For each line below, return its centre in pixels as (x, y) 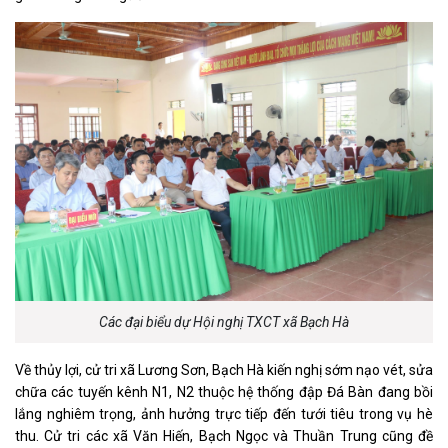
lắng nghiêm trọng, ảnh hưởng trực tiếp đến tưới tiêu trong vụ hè (224, 413)
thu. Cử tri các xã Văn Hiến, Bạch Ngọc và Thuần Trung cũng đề (224, 435)
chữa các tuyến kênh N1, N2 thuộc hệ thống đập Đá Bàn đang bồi (224, 391)
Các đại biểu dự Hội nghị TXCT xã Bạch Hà (224, 321)
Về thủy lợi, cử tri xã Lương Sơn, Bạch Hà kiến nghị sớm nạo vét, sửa (224, 369)
